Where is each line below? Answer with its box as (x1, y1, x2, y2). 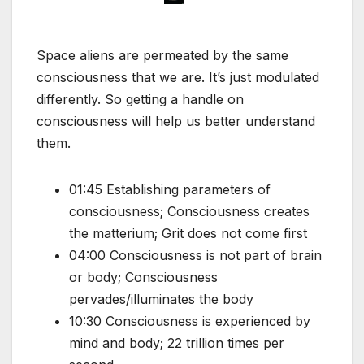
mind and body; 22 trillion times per (69, 335, 284, 352)
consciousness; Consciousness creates (69, 203, 310, 220)
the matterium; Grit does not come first (69, 225, 307, 242)
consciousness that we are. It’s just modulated (37, 69, 319, 86)
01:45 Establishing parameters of (69, 181, 271, 198)
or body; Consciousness (69, 269, 218, 286)
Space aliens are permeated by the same (37, 47, 288, 64)
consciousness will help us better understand (37, 113, 315, 130)
